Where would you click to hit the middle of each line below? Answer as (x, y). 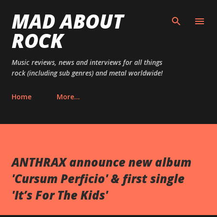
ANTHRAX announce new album (101, 162)
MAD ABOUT (68, 21)
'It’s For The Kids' (60, 195)
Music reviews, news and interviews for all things (87, 62)
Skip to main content (108, 12)
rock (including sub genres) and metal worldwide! (87, 73)
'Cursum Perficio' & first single (98, 178)
